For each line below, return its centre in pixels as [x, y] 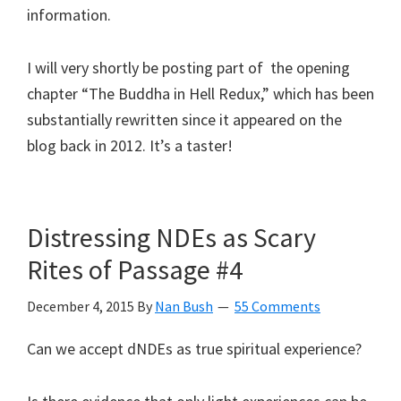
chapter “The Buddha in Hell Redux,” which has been [200, 93]
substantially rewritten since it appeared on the [184, 119]
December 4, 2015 [81, 306]
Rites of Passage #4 [135, 269]
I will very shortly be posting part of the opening [188, 67]
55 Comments [277, 306]
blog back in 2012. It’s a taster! [130, 145]
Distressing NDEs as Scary [171, 237]
